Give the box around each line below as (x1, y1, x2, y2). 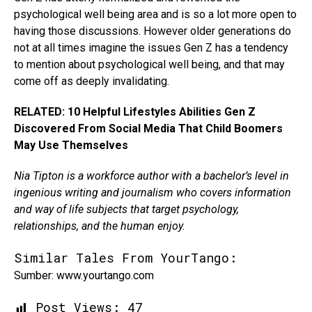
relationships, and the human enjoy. (14, 219, 185, 233)
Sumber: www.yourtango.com (14, 269, 154, 283)
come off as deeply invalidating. (14, 75, 169, 88)
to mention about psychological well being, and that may (14, 58, 285, 72)
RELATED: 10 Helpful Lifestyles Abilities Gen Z (14, 105, 256, 119)
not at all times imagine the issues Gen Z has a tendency (14, 41, 288, 55)
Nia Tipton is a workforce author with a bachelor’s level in (14, 169, 289, 183)
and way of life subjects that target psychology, (14, 203, 239, 217)
